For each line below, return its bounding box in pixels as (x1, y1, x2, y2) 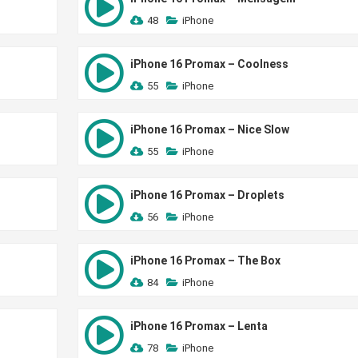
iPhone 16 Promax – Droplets (129, 189, 284, 201)
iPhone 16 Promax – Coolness (129, 58, 288, 70)
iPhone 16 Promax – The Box (129, 254, 280, 267)
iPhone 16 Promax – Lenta (129, 320, 268, 332)
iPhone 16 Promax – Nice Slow (129, 123, 289, 136)
